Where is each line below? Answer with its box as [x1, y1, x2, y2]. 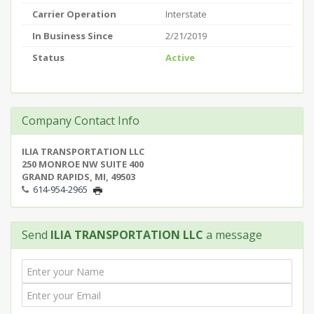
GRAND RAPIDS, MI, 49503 [22, 170, 135, 183]
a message [203, 227, 262, 243]
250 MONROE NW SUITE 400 [22, 158, 144, 170]
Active [165, 51, 195, 64]
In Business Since [32, 29, 113, 42]
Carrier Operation [32, 8, 116, 20]
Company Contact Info [22, 113, 139, 128]
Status [32, 51, 64, 64]
